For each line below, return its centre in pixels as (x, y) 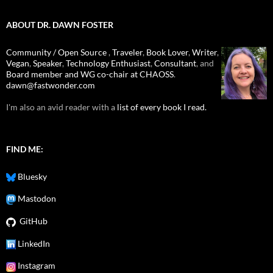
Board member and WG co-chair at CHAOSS (90, 74)
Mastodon (36, 199)
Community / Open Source (57, 52)
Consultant (175, 63)
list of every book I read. (162, 107)
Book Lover (167, 52)
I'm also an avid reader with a (62, 107)
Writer (204, 52)
